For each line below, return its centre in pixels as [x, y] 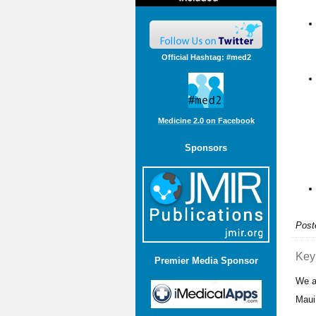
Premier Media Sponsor [206, 261]
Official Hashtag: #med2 [206, 57]
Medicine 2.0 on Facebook [206, 121]
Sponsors [206, 147]
